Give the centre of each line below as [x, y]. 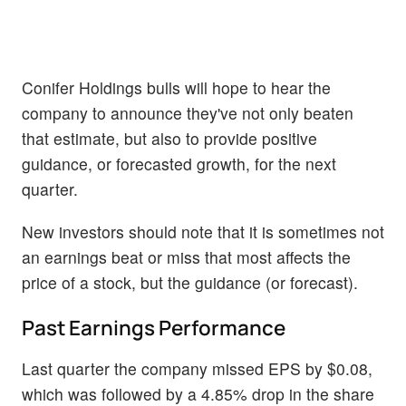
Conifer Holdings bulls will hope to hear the [176, 88]
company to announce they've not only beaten [188, 113]
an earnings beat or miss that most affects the [186, 257]
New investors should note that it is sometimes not [203, 232]
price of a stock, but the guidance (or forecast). [190, 283]
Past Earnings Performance [154, 327]
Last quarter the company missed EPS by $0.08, [197, 368]
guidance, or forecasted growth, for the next [179, 164]
